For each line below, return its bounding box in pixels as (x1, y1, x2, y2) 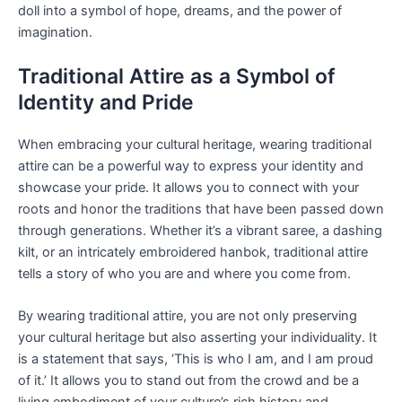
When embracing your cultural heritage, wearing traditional (18, 135, 371, 153)
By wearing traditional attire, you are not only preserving (18, 308, 357, 325)
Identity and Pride (18, 89, 194, 115)
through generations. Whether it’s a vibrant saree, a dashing (18, 222, 382, 239)
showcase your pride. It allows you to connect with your (18, 179, 359, 196)
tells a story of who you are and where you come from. (18, 265, 351, 282)
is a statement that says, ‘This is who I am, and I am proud (18, 351, 373, 368)
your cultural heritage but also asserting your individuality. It (18, 329, 377, 346)
